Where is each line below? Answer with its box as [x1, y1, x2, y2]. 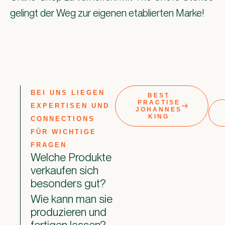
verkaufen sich [31, 164, 98, 177]
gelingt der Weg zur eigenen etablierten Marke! [10, 7, 204, 19]
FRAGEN [31, 141, 67, 149]
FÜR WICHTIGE [31, 128, 96, 136]
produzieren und [31, 205, 106, 218]
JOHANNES [136, 106, 182, 113]
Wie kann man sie [31, 192, 113, 205]
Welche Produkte [31, 151, 111, 164]
